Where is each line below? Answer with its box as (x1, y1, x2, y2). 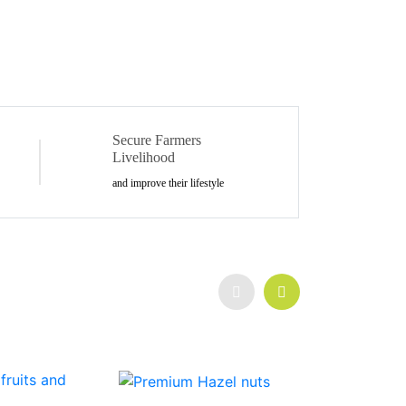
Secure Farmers (111, 131, 201, 148)
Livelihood (111, 149, 175, 165)
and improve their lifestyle (111, 176, 224, 189)
